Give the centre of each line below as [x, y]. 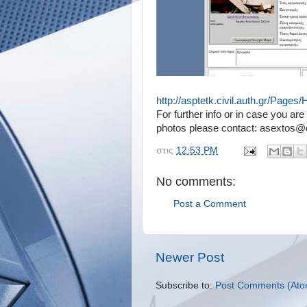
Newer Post [190, 258]
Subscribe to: [185, 286]
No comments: [196, 181]
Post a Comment [210, 204]
